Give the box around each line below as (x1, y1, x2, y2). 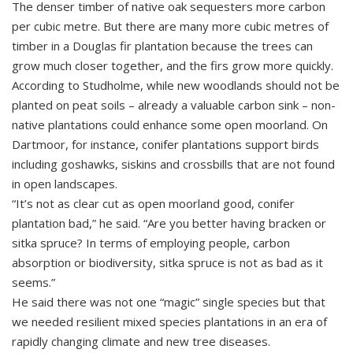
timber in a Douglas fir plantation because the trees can (12, 38, 313, 54)
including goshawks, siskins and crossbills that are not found (12, 156, 335, 172)
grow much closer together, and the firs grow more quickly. (12, 58, 333, 73)
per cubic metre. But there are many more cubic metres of (12, 18, 329, 34)
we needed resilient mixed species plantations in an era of (12, 314, 327, 329)
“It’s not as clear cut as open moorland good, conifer (12, 195, 295, 211)
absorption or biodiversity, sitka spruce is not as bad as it (12, 255, 323, 270)
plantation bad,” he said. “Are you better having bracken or (12, 215, 326, 231)
